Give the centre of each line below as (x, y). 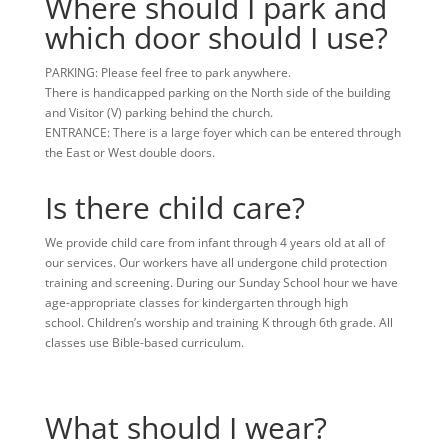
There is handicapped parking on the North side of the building (217, 92)
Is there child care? (174, 207)
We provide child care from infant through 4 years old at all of (214, 242)
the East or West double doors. (129, 152)
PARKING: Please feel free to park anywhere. (167, 72)
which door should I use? (216, 37)
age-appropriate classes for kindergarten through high (196, 302)
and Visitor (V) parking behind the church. (158, 112)
